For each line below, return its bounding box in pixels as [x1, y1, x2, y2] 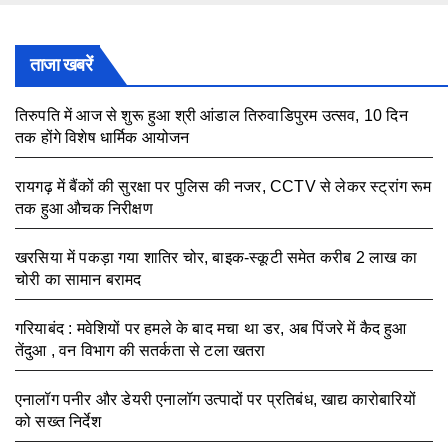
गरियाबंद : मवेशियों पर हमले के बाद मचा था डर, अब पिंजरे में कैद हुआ [15, 320, 407, 338]
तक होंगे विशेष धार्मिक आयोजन [15, 129, 190, 147]
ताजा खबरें [30, 55, 92, 76]
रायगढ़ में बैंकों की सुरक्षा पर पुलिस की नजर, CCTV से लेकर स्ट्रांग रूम [15, 178, 432, 196]
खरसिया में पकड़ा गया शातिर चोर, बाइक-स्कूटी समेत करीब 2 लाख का [15, 249, 417, 267]
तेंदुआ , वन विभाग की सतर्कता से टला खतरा [15, 342, 266, 360]
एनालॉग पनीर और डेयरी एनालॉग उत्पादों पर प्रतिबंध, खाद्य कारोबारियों [15, 391, 416, 409]
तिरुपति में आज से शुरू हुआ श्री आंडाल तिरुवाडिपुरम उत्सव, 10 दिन [15, 107, 408, 125]
